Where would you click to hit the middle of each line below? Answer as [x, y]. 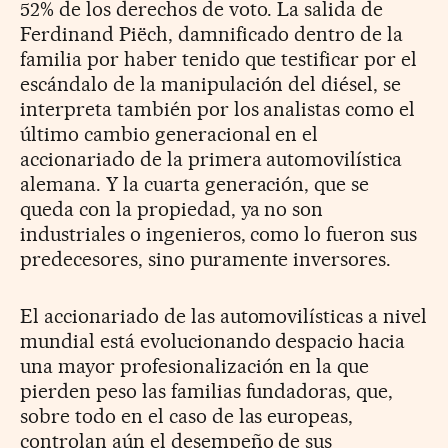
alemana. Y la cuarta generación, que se [195, 183]
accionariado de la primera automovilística [211, 158]
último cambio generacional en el [169, 133]
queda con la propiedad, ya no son [172, 208]
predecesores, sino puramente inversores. [206, 258]
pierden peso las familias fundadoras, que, [207, 390]
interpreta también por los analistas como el [218, 108]
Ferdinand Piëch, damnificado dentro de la [212, 33]
